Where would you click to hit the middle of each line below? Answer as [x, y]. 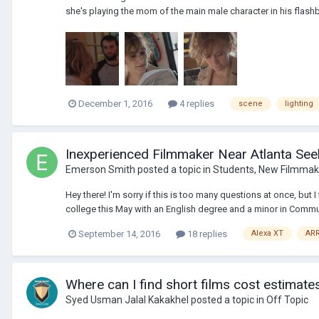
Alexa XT [267, 234]
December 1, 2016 [115, 103]
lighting [299, 103]
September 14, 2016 [119, 234]
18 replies [206, 234]
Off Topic [287, 299]
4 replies [196, 103]
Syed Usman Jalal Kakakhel [127, 299]
